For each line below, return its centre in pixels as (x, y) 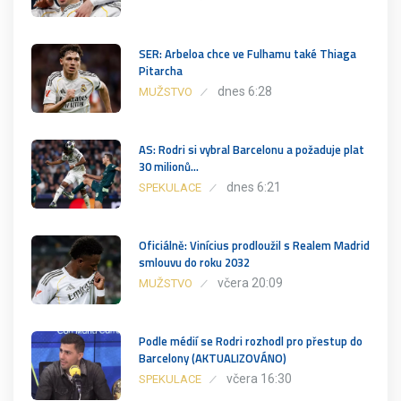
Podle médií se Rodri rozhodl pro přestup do (251, 341)
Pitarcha (161, 70)
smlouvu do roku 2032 (194, 262)
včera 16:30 (259, 378)
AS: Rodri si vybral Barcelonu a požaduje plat (252, 149)
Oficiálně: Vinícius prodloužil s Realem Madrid (254, 245)
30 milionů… (169, 166)
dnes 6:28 (245, 91)
